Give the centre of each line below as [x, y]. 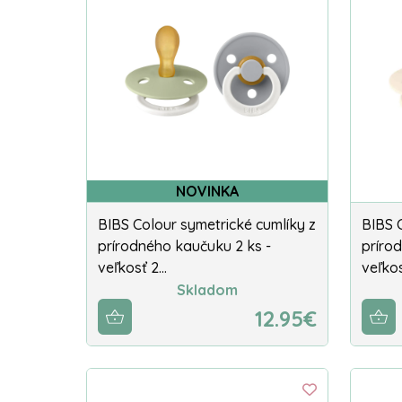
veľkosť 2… [132, 267]
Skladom [207, 290]
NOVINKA [207, 191]
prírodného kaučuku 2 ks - [184, 245]
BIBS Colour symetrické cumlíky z [207, 224]
